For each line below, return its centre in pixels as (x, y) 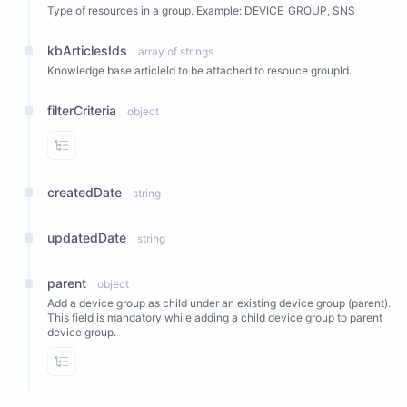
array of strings (176, 51)
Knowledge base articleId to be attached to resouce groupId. (199, 70)
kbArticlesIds (87, 50)
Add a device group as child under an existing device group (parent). (219, 303)
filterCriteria (82, 110)
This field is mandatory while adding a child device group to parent (215, 318)
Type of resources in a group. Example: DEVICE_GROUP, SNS (201, 10)
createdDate (84, 192)
